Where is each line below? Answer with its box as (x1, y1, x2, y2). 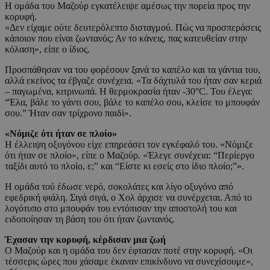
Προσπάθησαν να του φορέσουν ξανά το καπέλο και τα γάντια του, (5, 64, 260, 75)
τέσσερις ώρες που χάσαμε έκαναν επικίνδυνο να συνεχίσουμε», (5, 256, 253, 266)
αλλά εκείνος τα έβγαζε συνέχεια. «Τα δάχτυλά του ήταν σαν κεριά (5, 75, 262, 86)
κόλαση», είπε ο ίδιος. (5, 43, 90, 54)
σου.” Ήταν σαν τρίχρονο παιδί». (5, 107, 131, 118)
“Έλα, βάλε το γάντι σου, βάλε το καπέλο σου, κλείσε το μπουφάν (5, 96, 260, 107)
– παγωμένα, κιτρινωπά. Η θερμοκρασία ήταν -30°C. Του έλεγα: (5, 86, 253, 96)
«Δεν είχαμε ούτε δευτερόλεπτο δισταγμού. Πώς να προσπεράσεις (5, 22, 261, 33)
